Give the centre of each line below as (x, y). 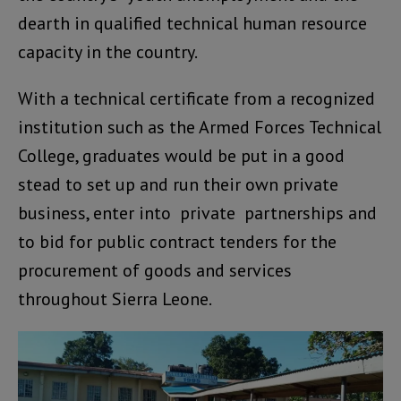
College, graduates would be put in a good (181, 156)
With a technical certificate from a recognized (196, 99)
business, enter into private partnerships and (197, 213)
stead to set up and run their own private (178, 185)
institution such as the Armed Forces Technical (200, 128)
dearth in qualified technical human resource (192, 24)
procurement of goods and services (155, 271)
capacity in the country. (108, 52)
